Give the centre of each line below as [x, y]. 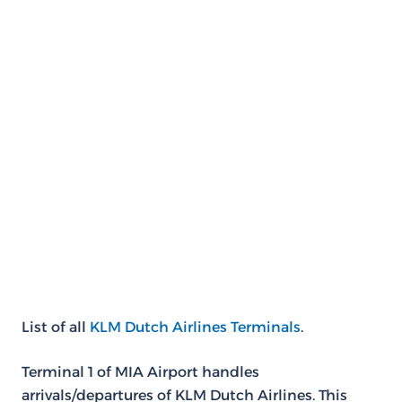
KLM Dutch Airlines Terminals [195, 327]
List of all [56, 327]
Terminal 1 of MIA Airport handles [140, 372]
